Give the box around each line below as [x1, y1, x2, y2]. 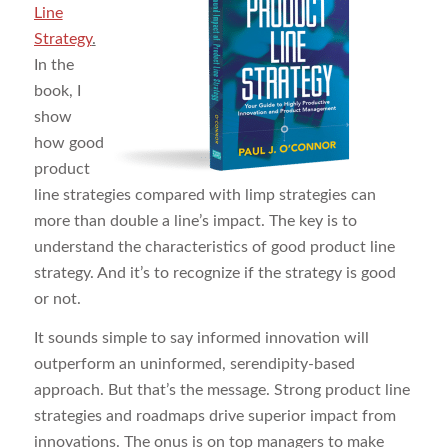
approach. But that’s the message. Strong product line [33, 382, 410, 399]
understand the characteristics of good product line [33, 238, 395, 255]
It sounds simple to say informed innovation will [33, 330, 369, 347]
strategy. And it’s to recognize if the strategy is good [33, 264, 396, 281]
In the [33, 56, 74, 73]
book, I [33, 82, 81, 99]
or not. [33, 290, 81, 307]
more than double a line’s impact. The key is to [33, 212, 357, 229]
